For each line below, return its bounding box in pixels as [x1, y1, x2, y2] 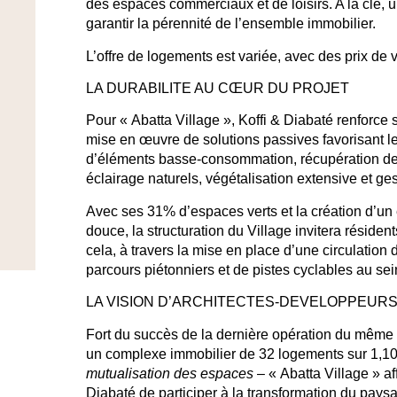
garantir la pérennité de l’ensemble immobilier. [85, 16, 376, 32]
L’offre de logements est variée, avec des [85, 48, 345, 64]
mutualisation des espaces [85, 365, 253, 381]
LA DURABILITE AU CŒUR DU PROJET [85, 81, 349, 97]
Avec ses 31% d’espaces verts [85, 203, 277, 219]
